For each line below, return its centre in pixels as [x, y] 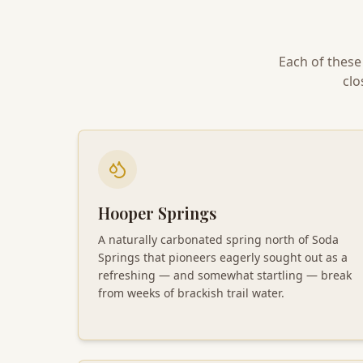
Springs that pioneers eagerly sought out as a [223, 257]
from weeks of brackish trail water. [191, 293]
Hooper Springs [157, 212]
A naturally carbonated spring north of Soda [218, 239]
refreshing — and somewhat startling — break [225, 275]
